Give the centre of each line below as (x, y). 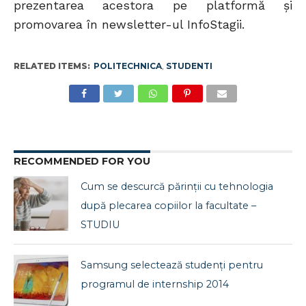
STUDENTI (189, 66)
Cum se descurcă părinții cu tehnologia (177, 187)
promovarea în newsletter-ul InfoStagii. (129, 25)
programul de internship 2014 (155, 284)
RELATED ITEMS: (52, 66)
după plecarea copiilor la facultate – (169, 206)
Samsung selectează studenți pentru (172, 265)
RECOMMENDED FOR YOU (82, 162)
